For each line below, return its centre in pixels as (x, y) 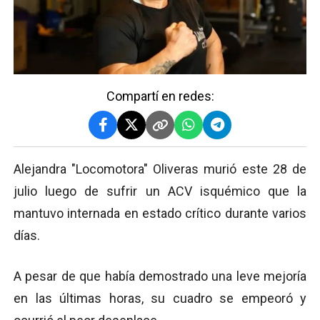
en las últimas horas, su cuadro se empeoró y (160, 298)
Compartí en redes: (160, 96)
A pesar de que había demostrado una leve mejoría (160, 276)
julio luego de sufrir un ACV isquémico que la (160, 191)
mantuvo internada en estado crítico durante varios (160, 213)
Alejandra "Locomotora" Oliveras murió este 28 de (160, 169)
